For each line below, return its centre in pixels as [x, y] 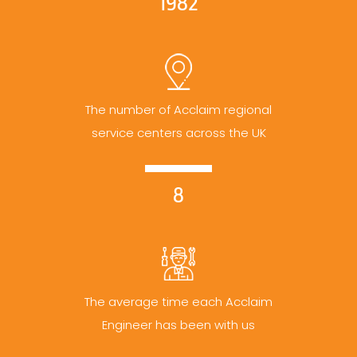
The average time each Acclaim [178, 302]
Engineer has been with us [178, 325]
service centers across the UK [178, 133]
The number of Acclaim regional [178, 110]
